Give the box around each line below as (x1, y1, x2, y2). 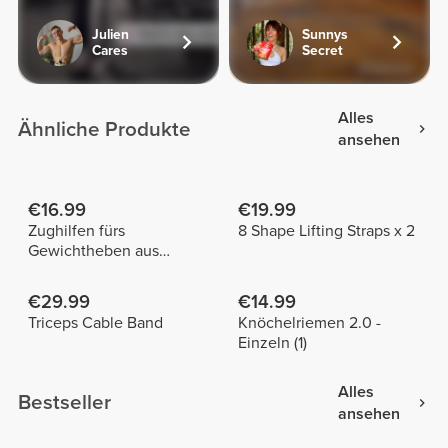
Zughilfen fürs (27, 221, 125, 242)
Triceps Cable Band (27, 313, 163, 334)
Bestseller (18, 390, 112, 416)
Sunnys (302, 25, 349, 43)
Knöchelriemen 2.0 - (237, 313, 381, 334)
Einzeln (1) (237, 333, 307, 354)
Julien (91, 25, 129, 43)
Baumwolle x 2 (27, 261, 131, 282)
